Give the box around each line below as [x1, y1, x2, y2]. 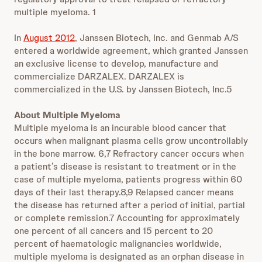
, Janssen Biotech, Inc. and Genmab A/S [75, 32, 239, 44]
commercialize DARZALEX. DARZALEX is [14, 70, 184, 82]
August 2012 [23, 32, 75, 44]
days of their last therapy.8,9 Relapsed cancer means [14, 186, 234, 198]
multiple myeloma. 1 [14, 6, 96, 18]
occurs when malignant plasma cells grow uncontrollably [14, 135, 248, 147]
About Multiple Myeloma [14, 109, 120, 121]
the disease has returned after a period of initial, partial [14, 199, 245, 211]
